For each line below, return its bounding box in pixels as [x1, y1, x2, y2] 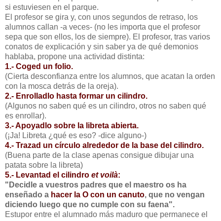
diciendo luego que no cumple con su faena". [5, 200, 175, 209]
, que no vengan [145, 190, 205, 199]
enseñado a [5, 190, 51, 199]
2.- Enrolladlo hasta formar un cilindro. [5, 91, 147, 100]
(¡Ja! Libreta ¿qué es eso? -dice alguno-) [5, 131, 147, 140]
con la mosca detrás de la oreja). [5, 81, 118, 90]
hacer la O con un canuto [51, 190, 145, 199]
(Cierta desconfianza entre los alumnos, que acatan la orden [5, 72, 215, 80]
